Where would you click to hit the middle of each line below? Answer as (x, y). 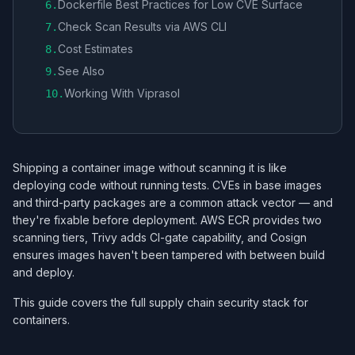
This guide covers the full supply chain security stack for (160, 302)
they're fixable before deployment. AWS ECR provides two (167, 220)
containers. (41, 320)
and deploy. (44, 272)
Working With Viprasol (122, 93)
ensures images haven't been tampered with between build (169, 255)
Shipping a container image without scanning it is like (150, 168)
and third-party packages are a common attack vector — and (173, 202)
